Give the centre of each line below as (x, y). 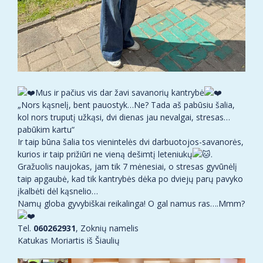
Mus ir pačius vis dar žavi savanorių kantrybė (120, 93)
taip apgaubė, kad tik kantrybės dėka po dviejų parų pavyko (130, 179)
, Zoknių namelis (107, 228)
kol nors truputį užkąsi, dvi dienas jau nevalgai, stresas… (124, 117)
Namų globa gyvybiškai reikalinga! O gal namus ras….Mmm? (131, 204)
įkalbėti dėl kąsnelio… (58, 191)
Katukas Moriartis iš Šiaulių (69, 241)
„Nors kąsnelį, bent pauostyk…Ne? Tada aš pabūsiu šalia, (126, 105)
